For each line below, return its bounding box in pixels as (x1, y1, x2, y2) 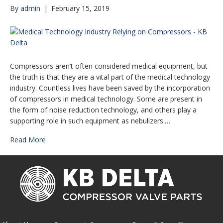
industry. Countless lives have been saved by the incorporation (10, 83, 210, 93)
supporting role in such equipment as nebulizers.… (10, 115, 170, 125)
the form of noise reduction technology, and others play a (10, 105, 197, 114)
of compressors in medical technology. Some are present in (10, 94, 202, 104)
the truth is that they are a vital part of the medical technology (10, 72, 210, 82)
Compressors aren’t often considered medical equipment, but (10, 61, 208, 71)
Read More (10, 134, 46, 144)
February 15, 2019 (51, 3, 110, 13)
